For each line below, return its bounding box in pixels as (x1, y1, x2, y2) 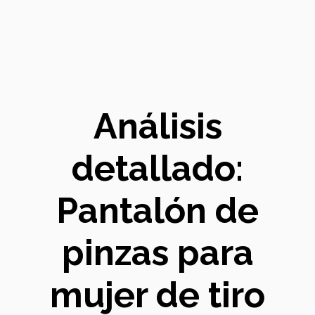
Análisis (93, 105, 222, 147)
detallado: (72, 148, 243, 189)
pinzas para (61, 232, 254, 274)
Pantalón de (56, 190, 259, 231)
